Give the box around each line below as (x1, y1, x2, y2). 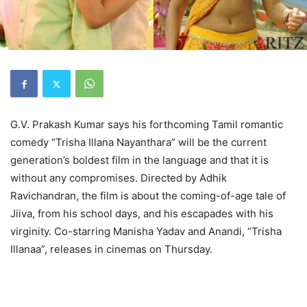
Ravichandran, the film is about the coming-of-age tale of (10, 189, 286, 203)
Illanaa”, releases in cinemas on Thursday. (10, 243, 212, 256)
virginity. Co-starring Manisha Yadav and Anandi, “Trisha (10, 225, 282, 238)
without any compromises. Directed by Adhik (10, 171, 227, 185)
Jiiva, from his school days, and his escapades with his (10, 207, 273, 221)
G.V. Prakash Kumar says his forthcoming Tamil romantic (10, 118, 283, 132)
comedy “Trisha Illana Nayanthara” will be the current (10, 136, 267, 149)
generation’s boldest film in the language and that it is (10, 153, 269, 167)
